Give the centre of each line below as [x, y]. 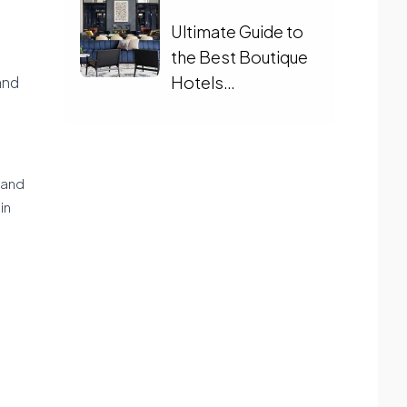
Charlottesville [227, 108]
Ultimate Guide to [237, 31]
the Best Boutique [239, 57]
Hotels [197, 82]
